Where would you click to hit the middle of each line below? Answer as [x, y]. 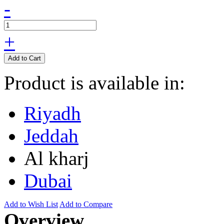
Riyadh [52, 113]
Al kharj [56, 158]
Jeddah [51, 135]
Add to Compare [86, 204]
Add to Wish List [31, 204]
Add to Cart [24, 58]
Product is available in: [94, 82]
